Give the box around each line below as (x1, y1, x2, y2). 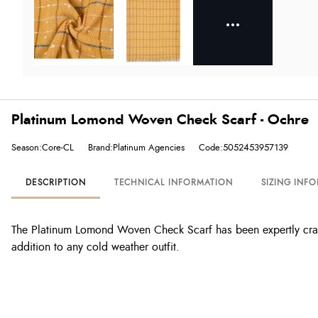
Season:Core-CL (11, 143, 74, 153)
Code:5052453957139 (199, 143, 288, 153)
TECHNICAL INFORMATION (114, 178, 233, 187)
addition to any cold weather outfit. (11, 241, 180, 253)
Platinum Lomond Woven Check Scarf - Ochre (11, 113, 309, 127)
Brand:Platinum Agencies (88, 143, 185, 153)
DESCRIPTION (26, 178, 86, 187)
